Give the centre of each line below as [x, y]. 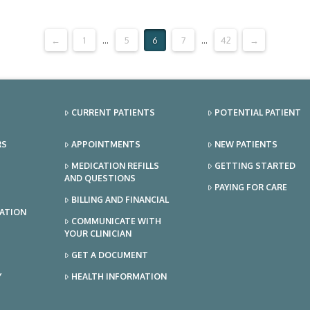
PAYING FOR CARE [250, 187]
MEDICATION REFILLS [115, 165]
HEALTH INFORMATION [119, 276]
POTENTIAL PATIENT [257, 112]
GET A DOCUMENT [109, 255]
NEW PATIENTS [246, 144]
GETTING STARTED [255, 165]
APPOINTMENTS [106, 144]
